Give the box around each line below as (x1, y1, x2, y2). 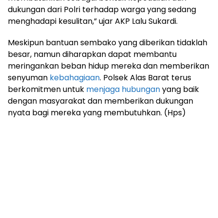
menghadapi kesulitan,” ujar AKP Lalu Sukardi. (8, 15, 178, 27)
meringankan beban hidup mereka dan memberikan (8, 60, 209, 72)
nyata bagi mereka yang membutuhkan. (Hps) (8, 107, 186, 118)
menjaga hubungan (86, 83, 160, 95)
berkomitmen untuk (8, 83, 86, 95)
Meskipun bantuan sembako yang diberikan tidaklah (8, 36, 207, 48)
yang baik (160, 83, 199, 95)
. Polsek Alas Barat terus (100, 72, 191, 83)
